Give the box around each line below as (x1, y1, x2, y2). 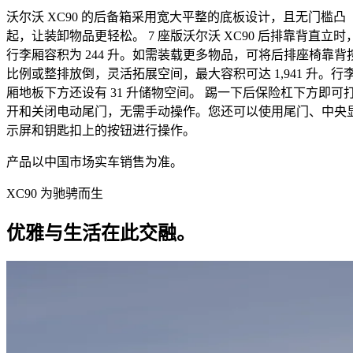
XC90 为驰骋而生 (6, 186, 103, 200)
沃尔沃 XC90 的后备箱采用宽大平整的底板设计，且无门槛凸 (6, 9, 346, 24)
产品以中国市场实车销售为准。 (6, 154, 183, 169)
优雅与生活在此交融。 (6, 222, 195, 243)
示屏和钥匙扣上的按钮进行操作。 (6, 123, 195, 137)
